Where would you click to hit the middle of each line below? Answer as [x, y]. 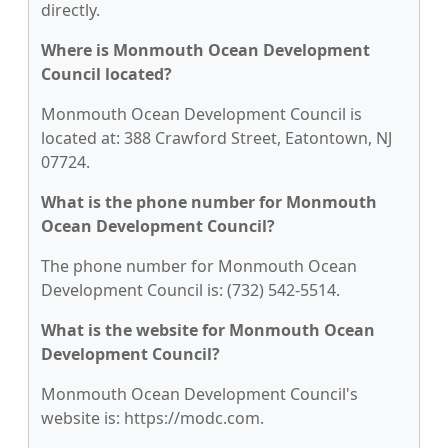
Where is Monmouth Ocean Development [205, 50]
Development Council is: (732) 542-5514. [190, 290]
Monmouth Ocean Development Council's [199, 394]
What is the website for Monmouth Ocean [208, 330]
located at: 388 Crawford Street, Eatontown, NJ [216, 138]
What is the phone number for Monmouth [209, 202]
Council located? [106, 74]
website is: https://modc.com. [152, 418]
